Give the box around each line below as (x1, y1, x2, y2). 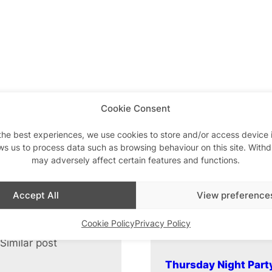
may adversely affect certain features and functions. (31, 155, 240, 166)
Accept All (12, 189, 59, 201)
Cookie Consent (101, 103, 171, 114)
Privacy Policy (134, 218, 191, 229)
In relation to (106, 236, 167, 249)
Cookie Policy (81, 218, 135, 229)
